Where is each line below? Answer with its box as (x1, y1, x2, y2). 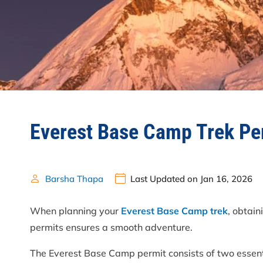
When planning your (30, 205, 121, 217)
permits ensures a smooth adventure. (30, 221, 193, 234)
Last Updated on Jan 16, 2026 (130, 173, 252, 184)
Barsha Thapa (45, 173, 103, 184)
